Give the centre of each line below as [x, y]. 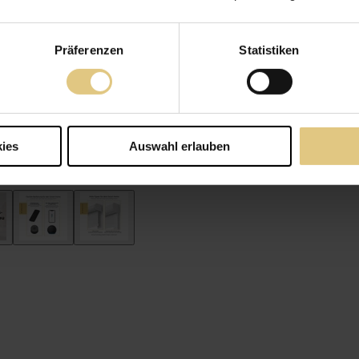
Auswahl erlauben [179, 146]
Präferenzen [89, 50]
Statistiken [269, 50]
